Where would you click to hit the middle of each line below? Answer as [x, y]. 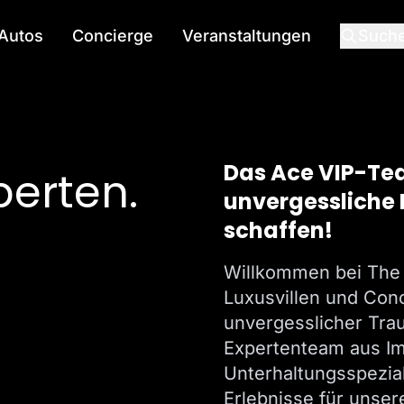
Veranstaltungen [247, 36]
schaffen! [278, 230]
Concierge [113, 36]
